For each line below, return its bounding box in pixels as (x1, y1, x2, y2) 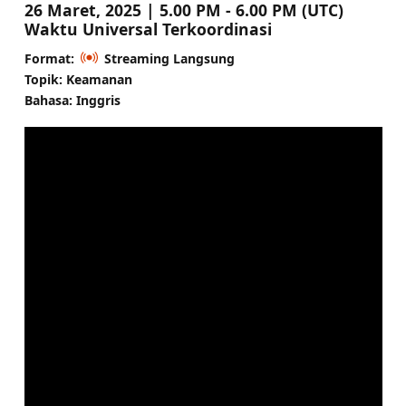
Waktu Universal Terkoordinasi (24, 17, 272, 40)
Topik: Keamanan (24, 70, 132, 88)
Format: (24, 49, 74, 67)
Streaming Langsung (103, 49, 235, 67)
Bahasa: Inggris (24, 91, 121, 109)
